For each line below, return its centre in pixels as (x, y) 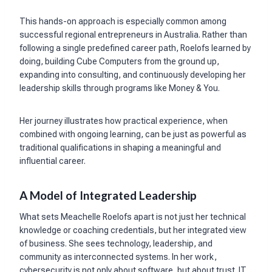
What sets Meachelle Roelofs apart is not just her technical (133, 216)
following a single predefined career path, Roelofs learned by (135, 48)
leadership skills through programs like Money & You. (120, 88)
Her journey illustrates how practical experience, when (124, 121)
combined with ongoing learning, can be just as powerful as (133, 134)
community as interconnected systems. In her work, (118, 257)
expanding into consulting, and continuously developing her (133, 75)
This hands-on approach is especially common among (123, 22)
